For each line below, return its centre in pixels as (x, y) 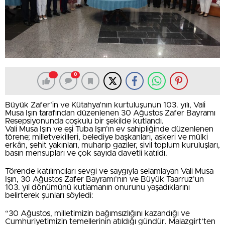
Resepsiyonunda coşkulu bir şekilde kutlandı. (84, 121)
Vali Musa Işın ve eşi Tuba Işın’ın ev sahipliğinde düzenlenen (109, 129)
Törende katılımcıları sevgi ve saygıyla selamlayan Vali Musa (109, 172)
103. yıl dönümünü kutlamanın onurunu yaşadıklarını (97, 188)
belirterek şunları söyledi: (49, 196)
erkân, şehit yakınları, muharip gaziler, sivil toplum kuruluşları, (113, 145)
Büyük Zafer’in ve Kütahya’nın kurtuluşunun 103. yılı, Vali (105, 105)
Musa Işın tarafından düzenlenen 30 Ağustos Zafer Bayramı (110, 113)
